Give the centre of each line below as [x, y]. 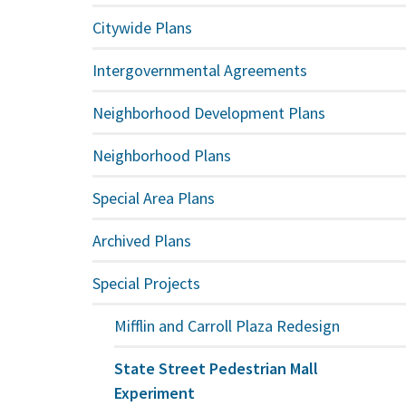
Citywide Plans [143, 27]
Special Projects [147, 283]
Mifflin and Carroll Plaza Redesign [227, 325]
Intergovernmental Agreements [200, 70]
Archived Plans [142, 240]
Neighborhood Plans [162, 155]
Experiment [155, 392]
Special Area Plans [154, 198]
